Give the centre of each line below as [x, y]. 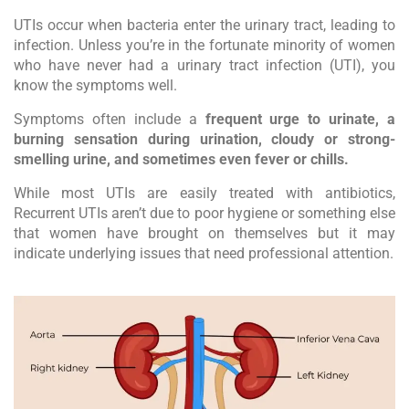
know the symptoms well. [95, 86]
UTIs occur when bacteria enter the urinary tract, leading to [204, 26]
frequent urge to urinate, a [300, 120]
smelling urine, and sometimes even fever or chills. [181, 160]
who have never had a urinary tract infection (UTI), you [204, 66]
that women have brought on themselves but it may [204, 234]
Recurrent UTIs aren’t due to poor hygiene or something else [204, 214]
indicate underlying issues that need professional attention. [204, 254]
